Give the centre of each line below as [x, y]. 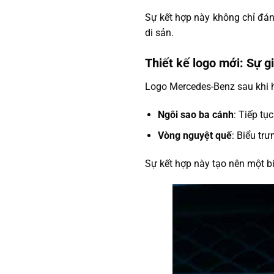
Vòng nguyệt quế [194, 136]
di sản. [159, 33]
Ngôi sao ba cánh [195, 114]
